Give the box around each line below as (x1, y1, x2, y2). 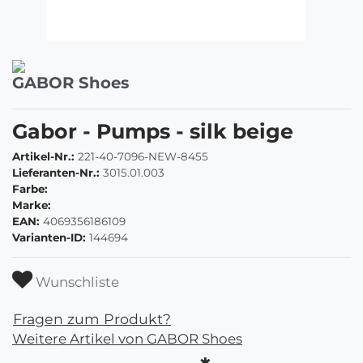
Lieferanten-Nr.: (12, 165, 100, 179)
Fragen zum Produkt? (13, 310, 171, 327)
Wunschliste (36, 273, 119, 290)
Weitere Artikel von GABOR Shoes (12, 330, 242, 347)
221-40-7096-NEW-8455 (78, 149, 208, 163)
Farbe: (12, 181, 48, 195)
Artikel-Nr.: (12, 149, 78, 163)
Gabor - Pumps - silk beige (12, 118, 293, 143)
